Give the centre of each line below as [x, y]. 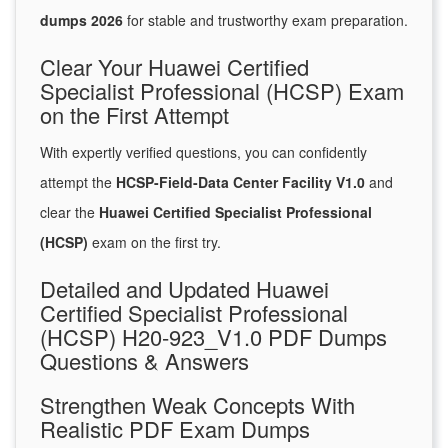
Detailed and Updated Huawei [184, 289]
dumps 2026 [81, 20]
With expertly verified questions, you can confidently [203, 152]
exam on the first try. [154, 242]
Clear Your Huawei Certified [174, 67]
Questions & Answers [144, 361]
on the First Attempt [134, 115]
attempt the [78, 182]
